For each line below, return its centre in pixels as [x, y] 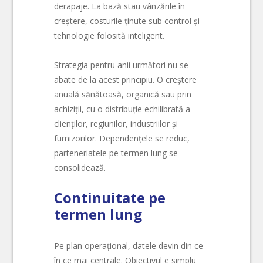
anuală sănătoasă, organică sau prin [123, 94]
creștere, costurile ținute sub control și [127, 21]
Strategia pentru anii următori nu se [122, 65]
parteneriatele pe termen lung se [116, 153]
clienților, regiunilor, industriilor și [116, 123]
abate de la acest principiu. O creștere [126, 79]
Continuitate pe [110, 198]
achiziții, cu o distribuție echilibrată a [122, 109]
